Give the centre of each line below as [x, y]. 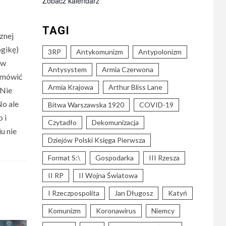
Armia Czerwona [127, 69]
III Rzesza [164, 158]
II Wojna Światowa [108, 175]
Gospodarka [114, 158]
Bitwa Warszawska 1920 [86, 105]
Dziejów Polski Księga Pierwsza [96, 140]
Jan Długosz [133, 193]
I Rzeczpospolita [73, 193]
